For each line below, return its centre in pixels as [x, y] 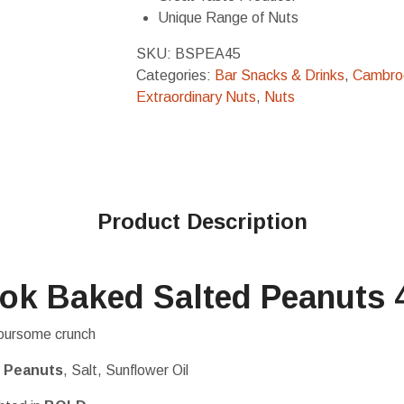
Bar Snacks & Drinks [280, 75]
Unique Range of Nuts [228, 18]
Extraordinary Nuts [196, 97]
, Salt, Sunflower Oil [126, 370]
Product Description [202, 221]
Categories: [175, 75]
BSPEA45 [208, 54]
